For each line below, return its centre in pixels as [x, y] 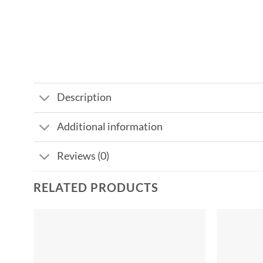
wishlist [185, 249]
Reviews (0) [83, 156]
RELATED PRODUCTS [96, 187]
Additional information [110, 127]
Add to [185, 241]
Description [85, 97]
